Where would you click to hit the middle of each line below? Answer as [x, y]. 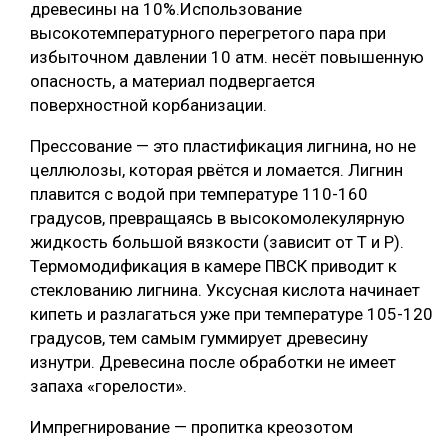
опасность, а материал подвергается [172, 80]
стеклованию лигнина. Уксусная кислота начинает [225, 289]
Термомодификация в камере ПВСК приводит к [213, 265]
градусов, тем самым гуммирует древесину [199, 337]
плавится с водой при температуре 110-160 [199, 193]
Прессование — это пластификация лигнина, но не [223, 145]
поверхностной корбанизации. [148, 104]
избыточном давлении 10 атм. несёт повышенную [227, 56]
